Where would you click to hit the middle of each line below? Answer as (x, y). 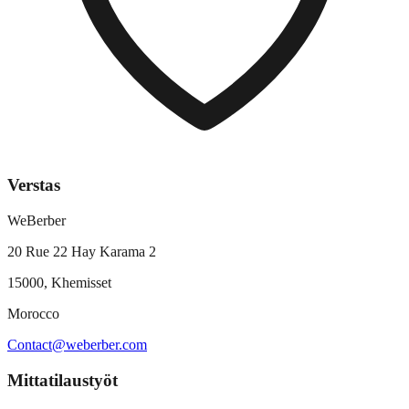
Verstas (34, 185)
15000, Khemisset (59, 283)
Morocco (33, 314)
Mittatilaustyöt (63, 380)
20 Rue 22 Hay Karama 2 (82, 252)
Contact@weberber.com (77, 345)
